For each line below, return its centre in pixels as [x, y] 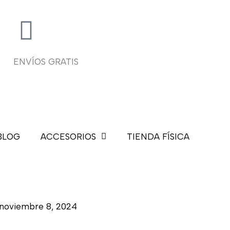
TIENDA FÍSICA [158, 136]
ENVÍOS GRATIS [46, 61]
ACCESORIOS [68, 136]
